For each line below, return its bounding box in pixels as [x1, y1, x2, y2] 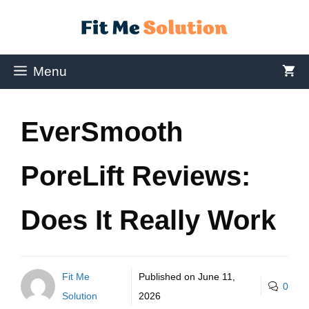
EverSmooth [21, 117, 183, 147]
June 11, [198, 271, 236, 282]
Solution [62, 290, 97, 301]
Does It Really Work [21, 205, 276, 235]
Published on [139, 271, 199, 282]
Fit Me [62, 271, 90, 282]
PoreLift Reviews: [21, 161, 250, 191]
